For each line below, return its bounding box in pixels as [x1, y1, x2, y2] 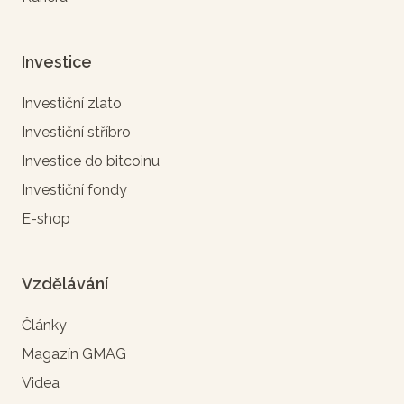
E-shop [22, 209, 70, 227]
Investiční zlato [22, 94, 122, 112]
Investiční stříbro [22, 123, 131, 141]
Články [22, 316, 67, 334]
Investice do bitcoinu [22, 151, 160, 170]
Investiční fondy [22, 180, 127, 198]
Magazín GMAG [22, 344, 126, 363]
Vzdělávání [22, 273, 108, 293]
